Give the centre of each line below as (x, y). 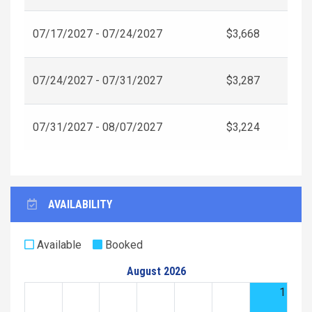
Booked (123, 244)
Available (58, 244)
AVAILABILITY (80, 204)
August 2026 (156, 271)
